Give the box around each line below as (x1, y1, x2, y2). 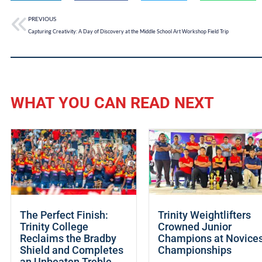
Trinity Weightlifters (157, 209, 251, 221)
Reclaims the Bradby (20, 232, 116, 244)
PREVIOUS (28, 15, 56, 23)
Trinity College (20, 220, 88, 233)
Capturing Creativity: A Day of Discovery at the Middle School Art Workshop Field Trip (28, 28, 230, 35)
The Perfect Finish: (20, 209, 108, 221)
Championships (157, 244, 232, 256)
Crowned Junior (157, 220, 232, 233)
